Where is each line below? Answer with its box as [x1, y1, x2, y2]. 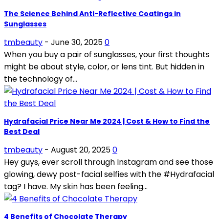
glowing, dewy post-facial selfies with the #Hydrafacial [4, 169, 214, 180]
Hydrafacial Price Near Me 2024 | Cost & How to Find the [4, 116, 210, 127]
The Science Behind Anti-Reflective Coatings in [4, 9, 181, 19]
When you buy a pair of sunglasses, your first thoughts [4, 49, 210, 61]
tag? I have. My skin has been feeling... [4, 181, 148, 193]
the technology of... [4, 73, 77, 85]
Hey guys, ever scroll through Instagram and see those [4, 156, 213, 168]
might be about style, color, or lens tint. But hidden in [4, 61, 204, 73]
